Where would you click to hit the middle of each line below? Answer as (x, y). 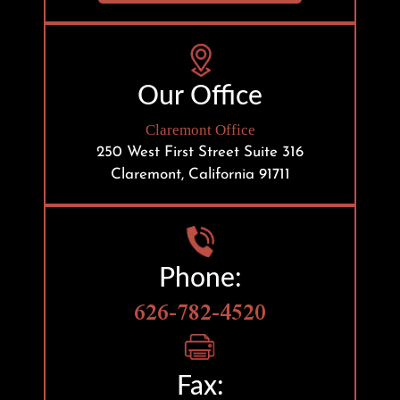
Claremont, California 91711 (200, 175)
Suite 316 (271, 153)
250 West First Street (168, 153)
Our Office (200, 97)
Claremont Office (200, 130)
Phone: (200, 279)
